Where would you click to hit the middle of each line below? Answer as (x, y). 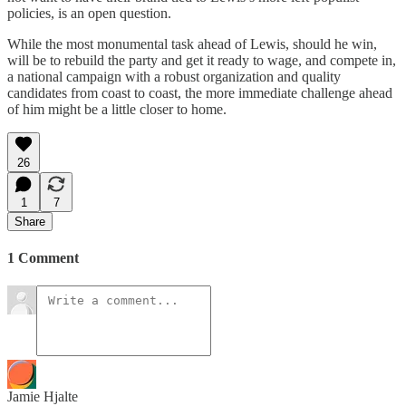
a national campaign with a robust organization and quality (174, 76)
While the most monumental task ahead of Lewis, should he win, (192, 43)
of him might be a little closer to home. (117, 109)
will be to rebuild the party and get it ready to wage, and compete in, (202, 60)
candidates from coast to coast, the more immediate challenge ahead (200, 92)
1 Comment (43, 257)
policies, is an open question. (89, 13)
